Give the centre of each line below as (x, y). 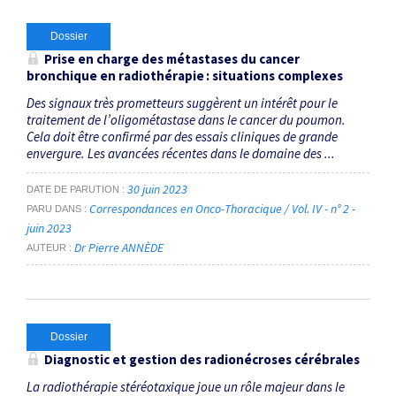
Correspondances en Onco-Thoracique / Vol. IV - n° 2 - (222, 209)
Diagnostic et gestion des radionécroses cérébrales (202, 359)
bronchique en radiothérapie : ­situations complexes (185, 75)
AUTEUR (46, 248)
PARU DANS (54, 209)
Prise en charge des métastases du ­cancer (172, 58)
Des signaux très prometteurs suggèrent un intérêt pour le (182, 103)
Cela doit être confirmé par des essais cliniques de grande (182, 136)
